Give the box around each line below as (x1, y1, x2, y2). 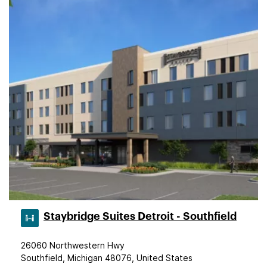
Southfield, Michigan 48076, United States (21, 253, 193, 263)
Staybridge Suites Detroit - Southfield (44, 211, 237, 222)
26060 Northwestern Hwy (21, 240, 125, 250)
